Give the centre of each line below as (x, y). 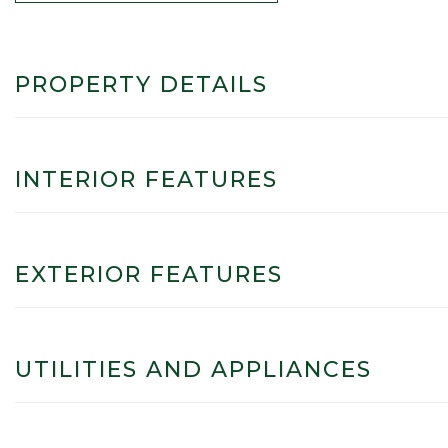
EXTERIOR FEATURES (149, 274)
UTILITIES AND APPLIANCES (193, 369)
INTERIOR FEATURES (146, 179)
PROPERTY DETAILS (141, 84)
